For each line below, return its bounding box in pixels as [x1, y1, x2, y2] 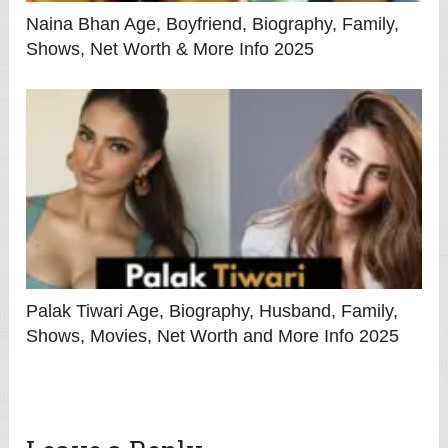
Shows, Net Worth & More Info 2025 [26, 39, 315, 60]
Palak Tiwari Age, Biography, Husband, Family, [26, 301, 399, 322]
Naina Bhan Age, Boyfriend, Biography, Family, [26, 14, 400, 35]
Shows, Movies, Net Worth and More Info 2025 [26, 326, 400, 347]
